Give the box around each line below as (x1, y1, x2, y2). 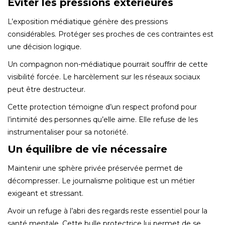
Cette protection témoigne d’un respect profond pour (8, 102, 197, 111)
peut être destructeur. (8, 84, 85, 94)
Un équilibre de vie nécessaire (8, 143, 167, 155)
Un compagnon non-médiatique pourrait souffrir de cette (8, 59, 208, 69)
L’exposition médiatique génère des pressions (8, 17, 168, 26)
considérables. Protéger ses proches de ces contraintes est (8, 29, 213, 39)
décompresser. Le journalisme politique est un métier (8, 176, 195, 185)
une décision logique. (8, 42, 81, 51)
